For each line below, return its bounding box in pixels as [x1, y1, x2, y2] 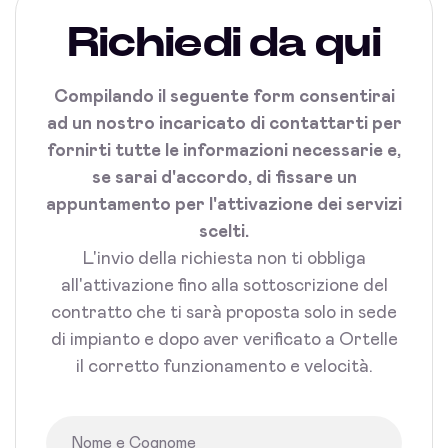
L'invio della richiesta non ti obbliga [82, 250, 366, 269]
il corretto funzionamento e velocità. [75, 358, 373, 377]
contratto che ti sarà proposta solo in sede [51, 304, 397, 323]
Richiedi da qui [67, 22, 381, 65]
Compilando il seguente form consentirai [53, 88, 395, 107]
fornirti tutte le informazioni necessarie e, [47, 142, 401, 161]
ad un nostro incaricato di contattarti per [46, 115, 402, 134]
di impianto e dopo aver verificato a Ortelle [50, 331, 398, 350]
